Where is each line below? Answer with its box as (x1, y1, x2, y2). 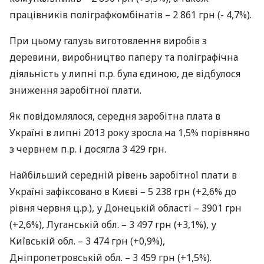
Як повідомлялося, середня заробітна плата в (9, 110, 220, 123)
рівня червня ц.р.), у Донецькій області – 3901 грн (9, 202, 242, 214)
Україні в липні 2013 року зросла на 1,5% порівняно (9, 126, 250, 139)
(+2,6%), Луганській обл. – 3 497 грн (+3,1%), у (9, 218, 216, 231)
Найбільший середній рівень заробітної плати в (9, 169, 237, 181)
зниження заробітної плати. (9, 84, 141, 97)
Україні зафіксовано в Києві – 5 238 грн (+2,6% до (9, 185, 236, 198)
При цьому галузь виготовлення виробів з (9, 34, 207, 47)
